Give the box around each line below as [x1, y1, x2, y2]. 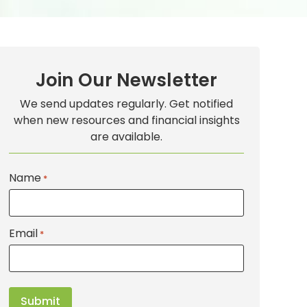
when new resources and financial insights [13, 112, 240, 128]
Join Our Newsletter [36, 67, 218, 93]
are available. [90, 128, 163, 145]
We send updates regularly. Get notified [20, 95, 234, 112]
